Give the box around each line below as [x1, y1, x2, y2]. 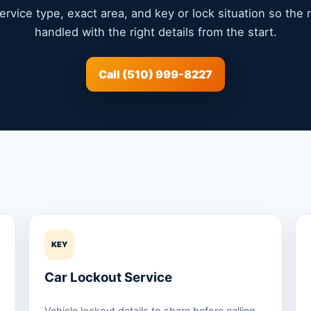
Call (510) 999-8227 [99, 67, 212, 81]
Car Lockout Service [44, 269, 172, 285]
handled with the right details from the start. [34, 24, 277, 39]
